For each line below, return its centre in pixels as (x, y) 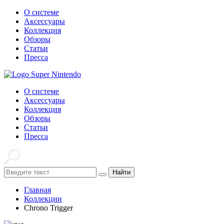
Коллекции (43, 199)
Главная (37, 190)
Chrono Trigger (48, 208)
